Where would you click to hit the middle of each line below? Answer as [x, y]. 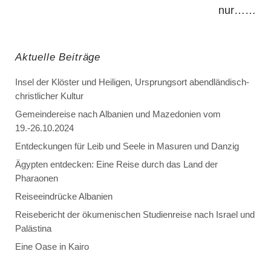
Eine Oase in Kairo [52, 247]
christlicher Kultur [49, 96]
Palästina [33, 229]
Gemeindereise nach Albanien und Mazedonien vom [118, 114]
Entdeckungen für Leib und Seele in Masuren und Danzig [127, 146]
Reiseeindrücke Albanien [64, 197]
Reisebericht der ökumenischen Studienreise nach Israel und [135, 215]
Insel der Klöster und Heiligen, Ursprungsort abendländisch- [132, 82]
